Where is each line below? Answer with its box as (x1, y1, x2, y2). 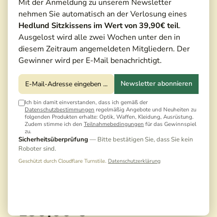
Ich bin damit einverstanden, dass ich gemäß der (25, 98, 148, 106)
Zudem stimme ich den (25, 120, 84, 128)
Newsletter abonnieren (121, 79, 192, 89)
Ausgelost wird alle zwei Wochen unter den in (18, 31, 180, 43)
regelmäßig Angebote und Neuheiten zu (94, 105, 196, 113)
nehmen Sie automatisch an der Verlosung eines (18, 8, 187, 19)
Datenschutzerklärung (108, 157, 160, 165)
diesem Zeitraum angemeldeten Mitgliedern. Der (18, 43, 190, 54)
